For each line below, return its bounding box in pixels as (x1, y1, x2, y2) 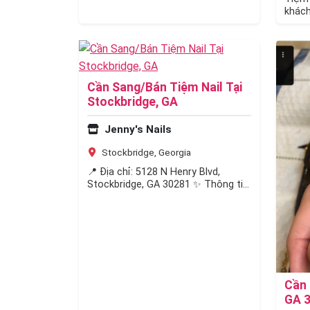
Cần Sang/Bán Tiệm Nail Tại (87, 80, 242, 95)
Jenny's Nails (102, 123, 172, 136)
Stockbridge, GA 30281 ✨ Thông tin (87, 179, 248, 191)
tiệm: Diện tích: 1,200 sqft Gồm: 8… (87, 191, 246, 203)
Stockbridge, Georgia (100, 147, 191, 158)
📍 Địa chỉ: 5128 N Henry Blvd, (87, 166, 220, 179)
